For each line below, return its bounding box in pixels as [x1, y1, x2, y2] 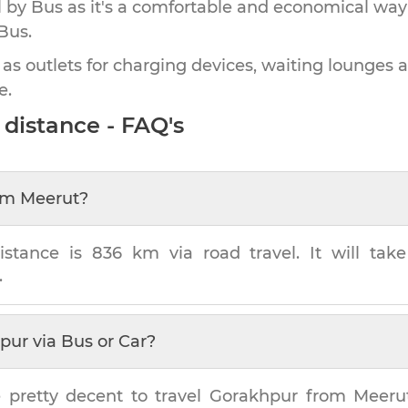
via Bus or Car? [28, 331, 156, 352]
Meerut [20, 188, 79, 209]
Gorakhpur [209, 385, 299, 406]
